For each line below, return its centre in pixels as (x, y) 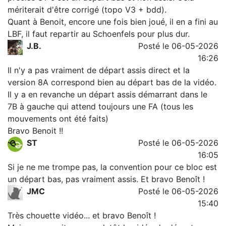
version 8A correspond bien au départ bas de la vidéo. (112, 82)
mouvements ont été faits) (58, 119)
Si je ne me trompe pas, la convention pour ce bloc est (112, 167)
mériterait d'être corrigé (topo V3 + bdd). (87, 10)
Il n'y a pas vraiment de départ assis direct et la (99, 70)
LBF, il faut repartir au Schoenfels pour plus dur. (99, 34)
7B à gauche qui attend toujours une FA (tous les (100, 106)
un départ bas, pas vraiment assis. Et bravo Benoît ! (106, 179)
